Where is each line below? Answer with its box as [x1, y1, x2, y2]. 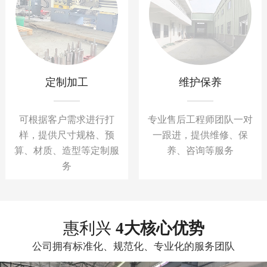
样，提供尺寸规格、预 [18, 129, 114, 140]
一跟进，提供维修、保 [152, 129, 248, 140]
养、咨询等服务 [166, 145, 234, 156]
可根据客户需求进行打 [18, 114, 114, 125]
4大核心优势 [115, 219, 204, 237]
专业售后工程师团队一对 [147, 114, 253, 125]
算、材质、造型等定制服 [14, 145, 119, 156]
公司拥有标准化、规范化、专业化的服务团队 [32, 240, 235, 252]
